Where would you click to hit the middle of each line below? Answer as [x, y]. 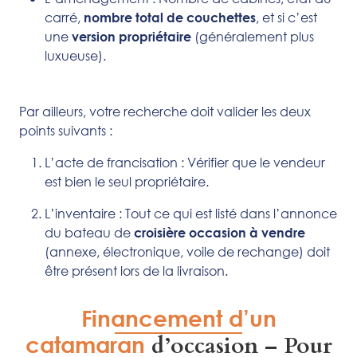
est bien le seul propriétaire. [127, 181]
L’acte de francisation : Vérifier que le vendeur [185, 162]
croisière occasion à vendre [220, 232]
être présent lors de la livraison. [136, 270]
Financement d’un [178, 318]
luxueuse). [75, 55]
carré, [64, 17]
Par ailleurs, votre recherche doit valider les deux [165, 111]
